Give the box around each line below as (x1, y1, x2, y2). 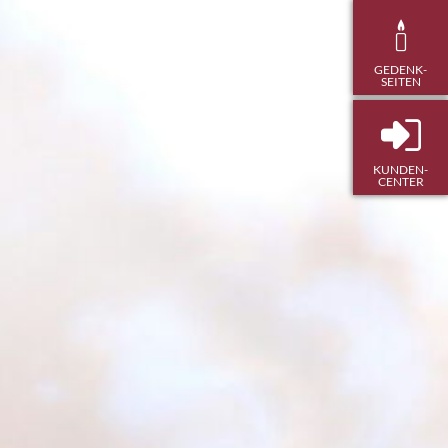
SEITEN (380, 73, 421, 89)
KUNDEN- (373, 161, 428, 177)
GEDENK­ (374, 61, 427, 77)
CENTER (377, 173, 424, 189)
